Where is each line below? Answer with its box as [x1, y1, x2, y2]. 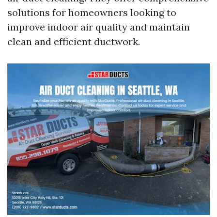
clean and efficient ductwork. [7, 35, 140, 47]
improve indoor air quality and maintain [7, 21, 190, 33]
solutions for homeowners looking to [7, 6, 176, 18]
